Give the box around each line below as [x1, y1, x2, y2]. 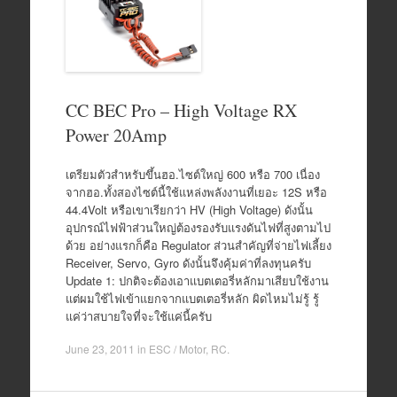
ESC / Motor [148, 341, 206, 357]
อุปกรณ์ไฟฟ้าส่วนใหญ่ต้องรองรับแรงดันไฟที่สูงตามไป [65, 218, 331, 236]
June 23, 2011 [65, 341, 135, 357]
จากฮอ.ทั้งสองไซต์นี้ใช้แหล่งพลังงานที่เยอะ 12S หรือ [65, 183, 327, 200]
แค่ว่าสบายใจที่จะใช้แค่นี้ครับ [65, 307, 212, 324]
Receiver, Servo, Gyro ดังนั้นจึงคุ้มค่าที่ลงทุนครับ [65, 253, 311, 271]
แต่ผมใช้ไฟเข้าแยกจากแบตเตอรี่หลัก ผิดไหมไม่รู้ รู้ [65, 289, 319, 307]
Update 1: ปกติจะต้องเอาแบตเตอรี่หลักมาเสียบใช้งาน [65, 271, 329, 289]
